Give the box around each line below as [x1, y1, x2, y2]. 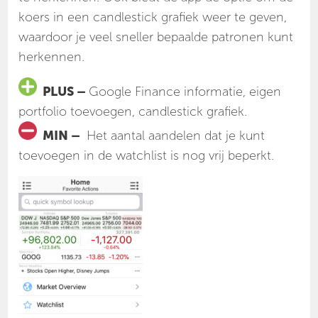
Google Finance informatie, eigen [89, 84, 282, 100]
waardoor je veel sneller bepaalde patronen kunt [18, 29, 294, 45]
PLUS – [37, 84, 89, 100]
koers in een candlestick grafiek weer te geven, [18, 9, 287, 26]
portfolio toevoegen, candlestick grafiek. [18, 104, 248, 120]
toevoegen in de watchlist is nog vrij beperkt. [18, 148, 275, 164]
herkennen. [18, 49, 85, 65]
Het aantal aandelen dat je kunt [83, 128, 265, 144]
